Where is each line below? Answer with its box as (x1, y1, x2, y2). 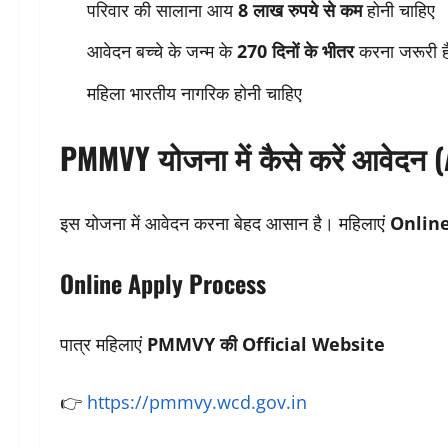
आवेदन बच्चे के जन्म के (87, 39, 237, 64)
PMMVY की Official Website (147, 331, 385, 356)
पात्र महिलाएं (60, 331, 147, 356)
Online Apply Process (60, 264, 266, 301)
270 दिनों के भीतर (237, 39, 354, 64)
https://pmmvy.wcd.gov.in (87, 389, 307, 414)
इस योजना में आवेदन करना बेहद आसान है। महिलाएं (60, 210, 390, 235)
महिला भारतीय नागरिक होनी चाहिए (87, 80, 302, 105)
